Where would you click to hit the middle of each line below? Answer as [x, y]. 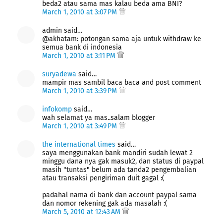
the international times [79, 144]
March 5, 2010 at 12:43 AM [82, 212]
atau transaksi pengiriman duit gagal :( [103, 178]
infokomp [57, 109]
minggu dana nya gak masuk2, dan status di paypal [123, 161]
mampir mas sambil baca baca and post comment [122, 82]
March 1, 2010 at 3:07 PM [81, 12]
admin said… [62, 30]
